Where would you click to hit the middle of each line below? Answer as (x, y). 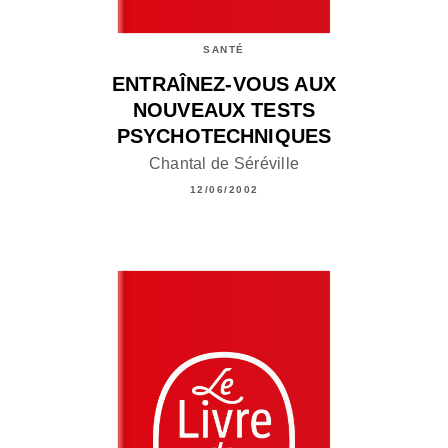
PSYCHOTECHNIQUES (224, 135)
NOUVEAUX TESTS (224, 109)
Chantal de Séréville (224, 163)
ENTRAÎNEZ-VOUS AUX (224, 83)
